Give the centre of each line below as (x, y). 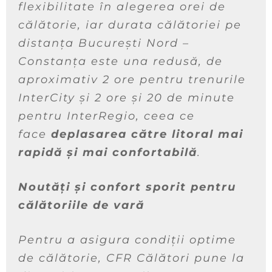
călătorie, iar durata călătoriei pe (130, 25)
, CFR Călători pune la (172, 258)
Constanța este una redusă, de (121, 61)
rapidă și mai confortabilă (108, 152)
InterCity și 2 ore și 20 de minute (127, 98)
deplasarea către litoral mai (147, 134)
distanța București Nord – (104, 43)
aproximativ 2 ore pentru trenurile (132, 80)
